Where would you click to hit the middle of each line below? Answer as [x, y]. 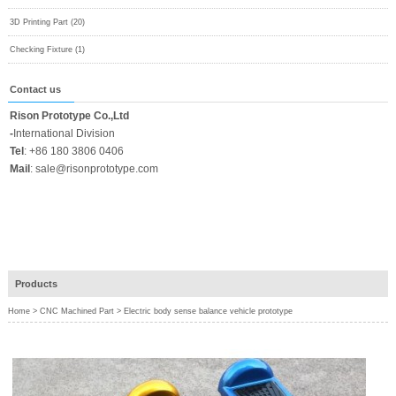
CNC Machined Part [76, 312]
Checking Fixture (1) [47, 50]
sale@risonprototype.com [96, 169]
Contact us [35, 90]
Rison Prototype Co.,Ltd [69, 116]
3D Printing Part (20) [47, 23]
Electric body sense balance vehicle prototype [208, 312]
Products [36, 284]
